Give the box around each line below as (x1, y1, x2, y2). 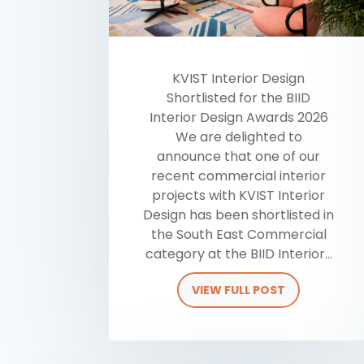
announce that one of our (157, 147, 321, 167)
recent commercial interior (151, 167, 327, 186)
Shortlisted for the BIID (167, 89, 311, 108)
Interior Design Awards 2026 (149, 108, 328, 128)
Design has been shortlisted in (143, 206, 335, 225)
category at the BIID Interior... (145, 245, 332, 264)
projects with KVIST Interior (152, 186, 326, 206)
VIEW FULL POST (192, 282, 286, 299)
